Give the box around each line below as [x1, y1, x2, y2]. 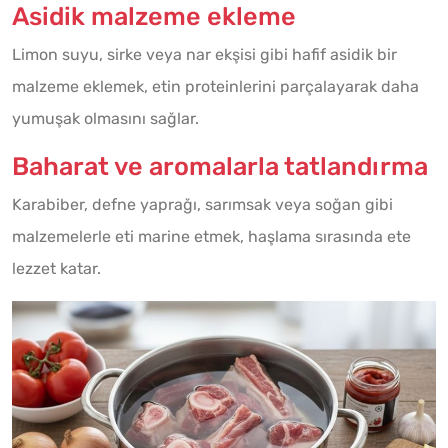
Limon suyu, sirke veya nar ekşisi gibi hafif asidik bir [12, 44, 397, 64]
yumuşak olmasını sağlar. [12, 108, 199, 128]
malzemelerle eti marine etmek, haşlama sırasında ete [12, 226, 411, 246]
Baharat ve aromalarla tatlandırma [12, 150, 428, 181]
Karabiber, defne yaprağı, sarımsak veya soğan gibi [12, 194, 393, 214]
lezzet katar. [12, 258, 101, 278]
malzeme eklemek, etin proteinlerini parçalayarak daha [12, 76, 419, 96]
